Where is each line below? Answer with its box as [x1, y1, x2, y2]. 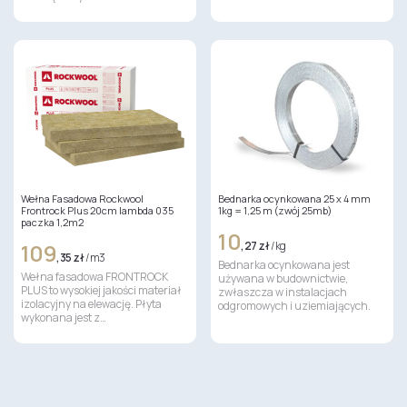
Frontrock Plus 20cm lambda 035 [20, 203, 174, 217]
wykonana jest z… [20, 310, 106, 325]
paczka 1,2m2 [20, 215, 84, 229]
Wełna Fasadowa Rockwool [20, 192, 144, 205]
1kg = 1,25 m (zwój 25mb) [218, 203, 333, 217]
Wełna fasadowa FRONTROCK [20, 269, 168, 284]
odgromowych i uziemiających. [218, 298, 372, 313]
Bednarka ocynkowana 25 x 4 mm [218, 192, 372, 205]
